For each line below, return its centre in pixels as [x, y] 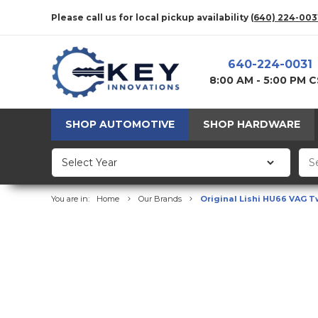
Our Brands [160, 199]
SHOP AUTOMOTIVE [120, 125]
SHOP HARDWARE [252, 125]
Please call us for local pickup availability [151, 17]
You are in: [70, 199]
